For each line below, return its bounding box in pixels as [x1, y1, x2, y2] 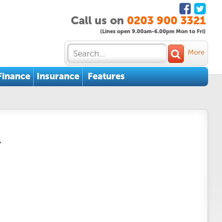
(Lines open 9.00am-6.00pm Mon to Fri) [100, 28, 206, 35]
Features [87, 71, 125, 82]
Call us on [71, 14, 124, 27]
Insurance [36, 71, 79, 82]
